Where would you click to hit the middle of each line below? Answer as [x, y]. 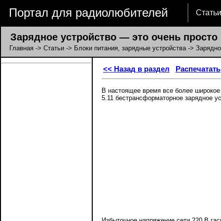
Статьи [54, 48]
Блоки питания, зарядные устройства [130, 48]
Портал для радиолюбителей [88, 13]
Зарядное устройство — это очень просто [110, 37]
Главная [21, 48]
